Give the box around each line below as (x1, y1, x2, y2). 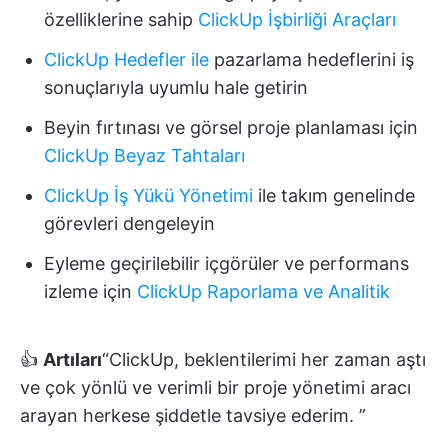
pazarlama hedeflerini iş (209, 48, 414, 70)
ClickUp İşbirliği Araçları (198, 8, 396, 30)
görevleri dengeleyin (44, 212, 215, 234)
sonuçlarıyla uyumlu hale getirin (44, 76, 308, 98)
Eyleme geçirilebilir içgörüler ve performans (44, 252, 409, 274)
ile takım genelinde (253, 184, 415, 206)
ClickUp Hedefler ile (44, 48, 209, 70)
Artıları (43, 348, 102, 370)
